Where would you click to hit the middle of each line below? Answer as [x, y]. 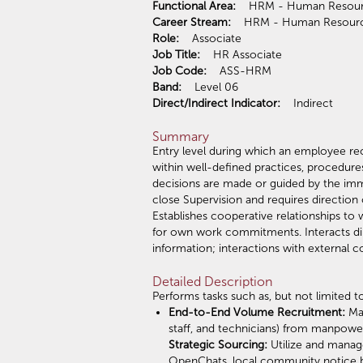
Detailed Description [212, 281]
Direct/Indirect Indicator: [218, 103]
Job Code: [181, 70]
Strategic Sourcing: [220, 344]
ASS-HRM [254, 70]
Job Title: [178, 54]
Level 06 [242, 87]
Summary [181, 136]
